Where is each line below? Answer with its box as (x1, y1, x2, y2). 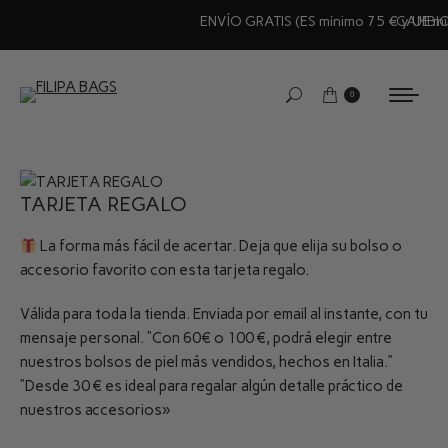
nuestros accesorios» (20, 401, 170, 419)
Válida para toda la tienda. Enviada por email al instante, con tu (20, 305, 428, 323)
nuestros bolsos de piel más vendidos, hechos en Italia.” (20, 353, 393, 371)
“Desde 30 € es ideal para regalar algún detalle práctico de (20, 377, 403, 395)
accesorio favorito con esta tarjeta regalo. (20, 261, 309, 279)
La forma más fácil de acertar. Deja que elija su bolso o (37, 237, 403, 255)
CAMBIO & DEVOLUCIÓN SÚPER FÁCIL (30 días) (76, 13, 379, 30)
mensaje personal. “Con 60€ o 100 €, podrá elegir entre (20, 329, 392, 347)
